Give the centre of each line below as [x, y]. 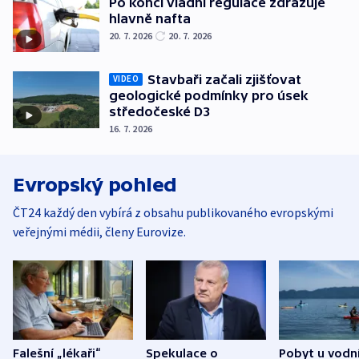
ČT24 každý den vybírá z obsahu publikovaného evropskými [173, 212]
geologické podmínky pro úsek [209, 95]
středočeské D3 [159, 111]
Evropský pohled [95, 184]
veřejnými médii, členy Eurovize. [99, 231]
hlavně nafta [150, 19]
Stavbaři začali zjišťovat [224, 79]
